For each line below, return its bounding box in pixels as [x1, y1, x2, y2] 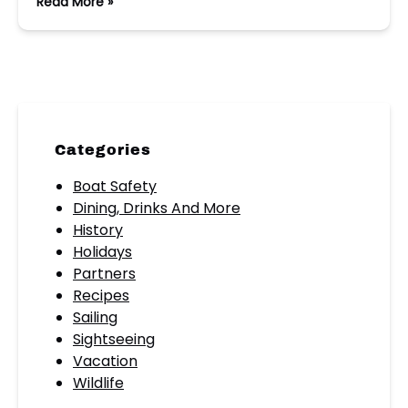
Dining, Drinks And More [73, 198, 240, 219]
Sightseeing [73, 329, 155, 350]
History [73, 219, 123, 240]
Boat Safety [73, 176, 157, 197]
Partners [73, 263, 136, 284]
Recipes [73, 285, 129, 306]
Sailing [73, 307, 117, 328]
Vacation [73, 351, 138, 372]
